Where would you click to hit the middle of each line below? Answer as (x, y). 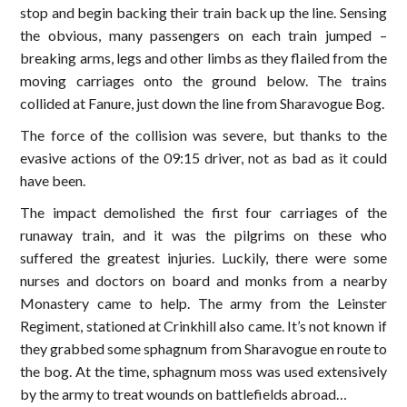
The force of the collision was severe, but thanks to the (203, 135)
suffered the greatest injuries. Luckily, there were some (203, 258)
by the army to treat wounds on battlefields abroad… (184, 394)
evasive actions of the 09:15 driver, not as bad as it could (203, 158)
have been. (53, 181)
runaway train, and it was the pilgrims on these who (203, 235)
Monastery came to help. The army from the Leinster (203, 303)
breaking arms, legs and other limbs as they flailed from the (203, 58)
